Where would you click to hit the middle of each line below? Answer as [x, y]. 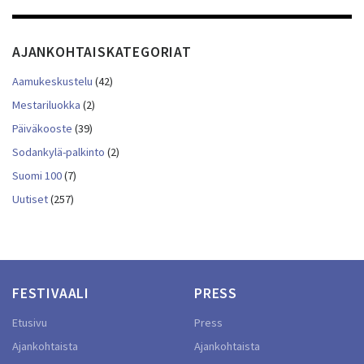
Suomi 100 [37, 175]
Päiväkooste [42, 128]
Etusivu [30, 323]
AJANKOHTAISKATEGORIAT [102, 52]
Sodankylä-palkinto [58, 152]
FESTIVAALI [51, 293]
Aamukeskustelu [52, 81]
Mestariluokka [46, 105]
